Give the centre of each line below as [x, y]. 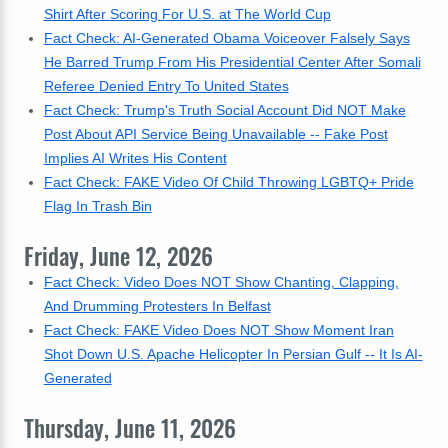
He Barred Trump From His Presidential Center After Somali [232, 62]
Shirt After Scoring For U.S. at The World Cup [187, 14]
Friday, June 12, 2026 [118, 256]
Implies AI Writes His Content [135, 158]
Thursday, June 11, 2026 [130, 428]
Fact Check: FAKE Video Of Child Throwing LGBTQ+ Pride [228, 182]
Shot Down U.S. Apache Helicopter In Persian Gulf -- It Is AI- [233, 354]
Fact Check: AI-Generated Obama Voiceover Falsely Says [226, 38]
